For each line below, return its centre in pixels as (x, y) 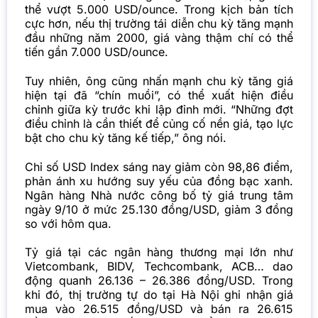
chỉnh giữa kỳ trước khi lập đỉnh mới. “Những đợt (159, 109)
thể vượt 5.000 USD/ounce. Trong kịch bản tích (159, 9)
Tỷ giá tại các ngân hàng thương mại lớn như (159, 252)
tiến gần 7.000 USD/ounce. (96, 51)
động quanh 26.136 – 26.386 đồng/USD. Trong (159, 281)
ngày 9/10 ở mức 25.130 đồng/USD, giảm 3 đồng (159, 209)
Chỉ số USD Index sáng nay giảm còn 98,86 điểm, (159, 166)
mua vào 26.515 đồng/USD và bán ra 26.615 (159, 309)
